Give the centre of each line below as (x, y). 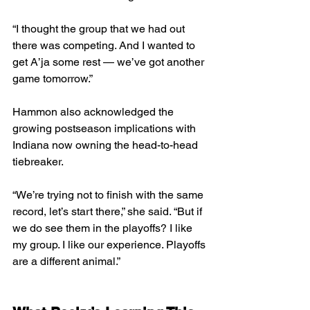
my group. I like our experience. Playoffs (110, 245)
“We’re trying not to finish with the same (109, 195)
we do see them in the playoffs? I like (104, 228)
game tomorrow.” (53, 79)
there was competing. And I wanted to (105, 46)
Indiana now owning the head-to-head (107, 145)
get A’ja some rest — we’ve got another (110, 62)
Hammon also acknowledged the (94, 112)
